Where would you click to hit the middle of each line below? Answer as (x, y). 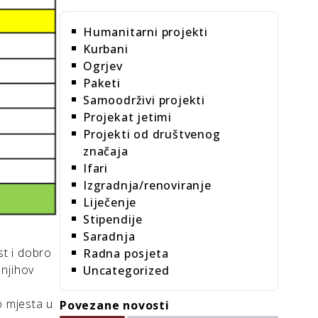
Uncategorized (126, 270)
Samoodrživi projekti (144, 100)
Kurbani (106, 49)
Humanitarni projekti (146, 32)
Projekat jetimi (127, 117)
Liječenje (110, 202)
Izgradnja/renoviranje (147, 185)
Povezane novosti (115, 305)
